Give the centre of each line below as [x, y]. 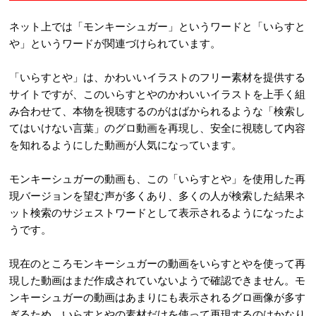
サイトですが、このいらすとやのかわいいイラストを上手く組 [157, 93]
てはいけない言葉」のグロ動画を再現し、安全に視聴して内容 [157, 127]
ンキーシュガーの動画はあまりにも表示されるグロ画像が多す [157, 297]
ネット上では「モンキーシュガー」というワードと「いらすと [157, 26]
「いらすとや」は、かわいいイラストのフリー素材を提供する [157, 77]
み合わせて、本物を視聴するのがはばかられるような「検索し [157, 110]
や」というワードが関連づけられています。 [115, 43]
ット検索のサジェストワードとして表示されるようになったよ [157, 212]
